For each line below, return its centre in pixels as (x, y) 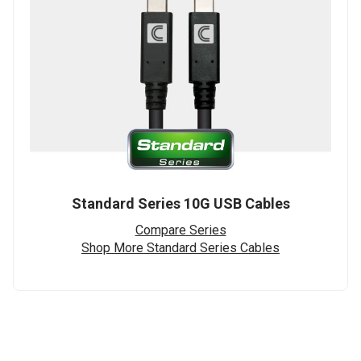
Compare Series (180, 230)
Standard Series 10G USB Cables (180, 204)
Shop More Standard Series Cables (180, 248)
